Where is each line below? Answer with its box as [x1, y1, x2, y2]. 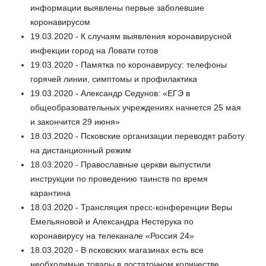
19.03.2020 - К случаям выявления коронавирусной [30, 31, 232, 41]
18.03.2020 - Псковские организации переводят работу [30, 131, 245, 141]
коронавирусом [30, 17, 90, 27]
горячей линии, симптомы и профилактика [30, 74, 197, 84]
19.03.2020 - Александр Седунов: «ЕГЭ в [30, 88, 190, 98]
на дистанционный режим [30, 145, 131, 155]
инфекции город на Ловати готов [30, 45, 158, 55]
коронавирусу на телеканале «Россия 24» [30, 230, 194, 240]
